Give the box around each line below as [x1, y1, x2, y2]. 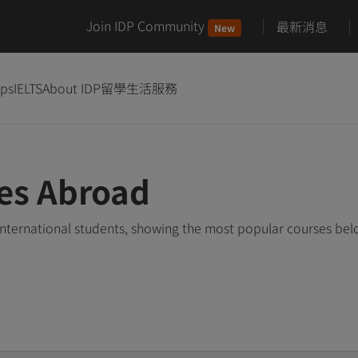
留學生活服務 [101, 78, 177, 97]
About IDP [42, 78, 101, 97]
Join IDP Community [86, 16, 205, 35]
